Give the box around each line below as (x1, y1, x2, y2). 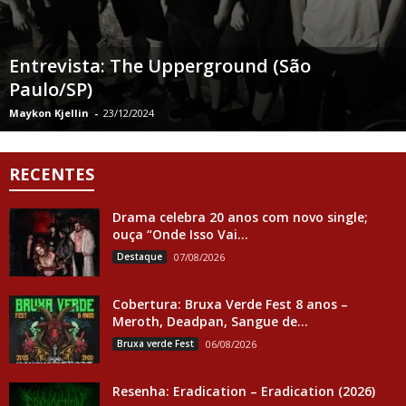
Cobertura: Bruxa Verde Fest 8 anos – (112, 295, 348, 313)
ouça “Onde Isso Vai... (112, 225, 248, 243)
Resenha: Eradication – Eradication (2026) (112, 382, 375, 400)
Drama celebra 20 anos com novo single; (112, 208, 368, 226)
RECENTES (9, 162, 94, 185)
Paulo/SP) (9, 76, 92, 101)
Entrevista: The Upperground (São (9, 53, 311, 78)
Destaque (117, 249, 162, 263)
